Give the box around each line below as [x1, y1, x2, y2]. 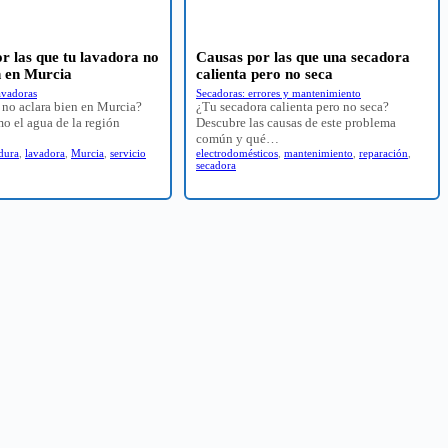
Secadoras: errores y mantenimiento [196, 86, 361, 99]
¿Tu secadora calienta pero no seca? [196, 98, 389, 114]
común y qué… [196, 130, 279, 146]
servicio [110, 146, 146, 159]
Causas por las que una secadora [196, 48, 410, 65]
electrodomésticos [196, 146, 278, 159]
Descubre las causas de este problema [196, 114, 396, 130]
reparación [359, 146, 408, 159]
